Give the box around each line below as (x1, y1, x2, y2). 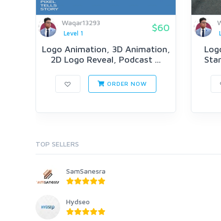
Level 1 (63, 30, 83, 37)
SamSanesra (66, 167, 106, 176)
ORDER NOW (105, 80, 147, 88)
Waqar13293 (62, 18, 100, 27)
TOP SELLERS (36, 140, 79, 148)
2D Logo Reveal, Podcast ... (51, 54, 161, 65)
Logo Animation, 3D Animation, (41, 44, 170, 55)
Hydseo (66, 197, 90, 206)
